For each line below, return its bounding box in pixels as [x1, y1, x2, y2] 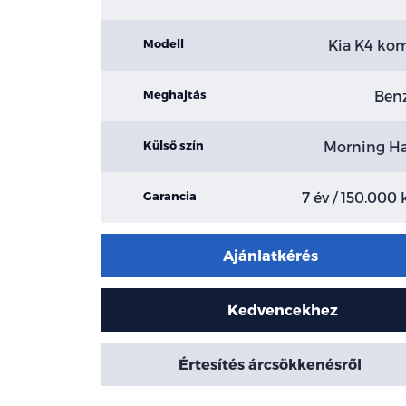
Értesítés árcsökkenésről [179, 355, 362, 373]
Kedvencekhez [227, 301, 339, 319]
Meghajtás [143, 87, 208, 101]
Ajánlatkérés [222, 246, 318, 265]
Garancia [143, 188, 198, 203]
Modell [143, 36, 185, 51]
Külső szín [143, 138, 205, 152]
